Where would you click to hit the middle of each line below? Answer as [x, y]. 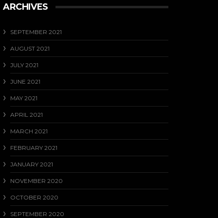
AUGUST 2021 [30, 48]
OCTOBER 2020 [34, 197]
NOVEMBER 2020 [36, 181]
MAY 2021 [24, 98]
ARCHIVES [26, 7]
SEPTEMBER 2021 [36, 32]
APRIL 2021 [27, 114]
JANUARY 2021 [32, 164]
